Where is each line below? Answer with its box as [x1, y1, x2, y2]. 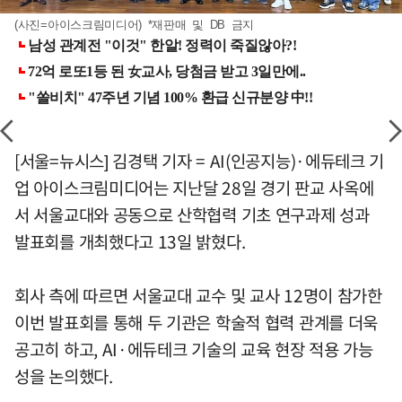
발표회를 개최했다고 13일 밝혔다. [14, 229, 246, 255]
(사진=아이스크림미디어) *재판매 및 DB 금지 [14, 18, 255, 32]
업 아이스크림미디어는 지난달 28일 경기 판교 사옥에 [14, 175, 374, 201]
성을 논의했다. [14, 363, 113, 389]
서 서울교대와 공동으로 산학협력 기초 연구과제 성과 [14, 202, 370, 228]
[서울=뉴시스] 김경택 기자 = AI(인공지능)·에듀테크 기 [14, 148, 385, 174]
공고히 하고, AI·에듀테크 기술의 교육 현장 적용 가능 [14, 336, 373, 363]
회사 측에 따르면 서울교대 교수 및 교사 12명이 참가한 [14, 283, 382, 309]
